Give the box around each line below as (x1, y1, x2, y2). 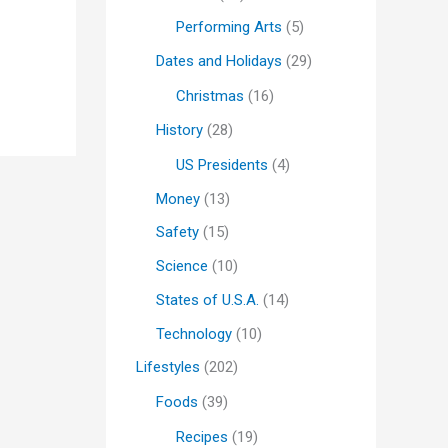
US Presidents (176, 155, 268, 174)
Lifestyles (136, 358, 200, 377)
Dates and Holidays (156, 52, 282, 70)
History (156, 120, 203, 139)
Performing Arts (176, 18, 282, 37)
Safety (156, 223, 199, 242)
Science (156, 257, 208, 275)
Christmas (176, 87, 244, 105)
